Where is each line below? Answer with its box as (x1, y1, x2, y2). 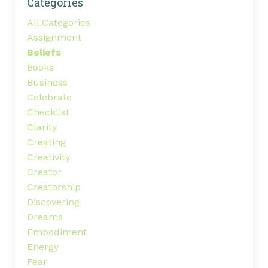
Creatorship (27, 181, 81, 193)
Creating (27, 136, 66, 148)
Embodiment (27, 226, 87, 238)
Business (27, 77, 68, 89)
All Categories (27, 17, 90, 29)
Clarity (27, 121, 57, 133)
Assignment (27, 32, 81, 44)
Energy (27, 241, 59, 253)
